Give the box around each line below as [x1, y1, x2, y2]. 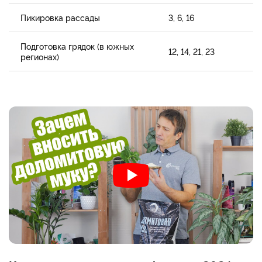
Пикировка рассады [20, 12, 100, 23]
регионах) [20, 51, 59, 63]
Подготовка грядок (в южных [20, 40, 134, 52]
